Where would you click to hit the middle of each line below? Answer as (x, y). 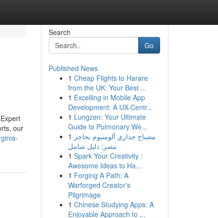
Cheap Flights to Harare (111, 78)
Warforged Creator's (99, 185)
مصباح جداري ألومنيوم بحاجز (115, 136)
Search (59, 32)
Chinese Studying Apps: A (114, 204)
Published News (73, 68)
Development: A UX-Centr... (110, 107)
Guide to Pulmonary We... (108, 127)
